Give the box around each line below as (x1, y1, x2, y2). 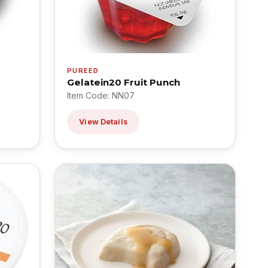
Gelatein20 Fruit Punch (67, 76, 181, 88)
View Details (79, 117, 127, 126)
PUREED (67, 66, 99, 75)
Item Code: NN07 (67, 90, 135, 100)
